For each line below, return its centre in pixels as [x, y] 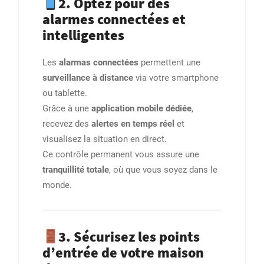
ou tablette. [65, 93]
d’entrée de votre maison [123, 253]
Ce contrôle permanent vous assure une [121, 155]
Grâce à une [67, 109]
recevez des [67, 124]
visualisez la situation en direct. [105, 139]
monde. [57, 185]
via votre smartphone [176, 78]
